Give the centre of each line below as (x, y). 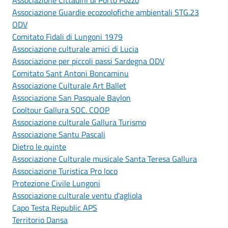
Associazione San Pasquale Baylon (72, 97)
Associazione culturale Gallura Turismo (79, 122)
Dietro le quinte (39, 146)
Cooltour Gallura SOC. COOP (61, 110)
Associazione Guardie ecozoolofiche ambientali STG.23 (106, 12)
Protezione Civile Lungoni (56, 183)
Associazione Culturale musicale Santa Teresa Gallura (105, 159)
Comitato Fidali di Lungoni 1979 (67, 36)
